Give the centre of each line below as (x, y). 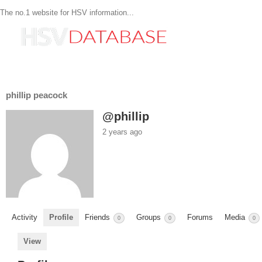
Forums (200, 218)
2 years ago (122, 132)
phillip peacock (37, 95)
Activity (25, 218)
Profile (61, 218)
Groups (150, 218)
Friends (99, 218)
